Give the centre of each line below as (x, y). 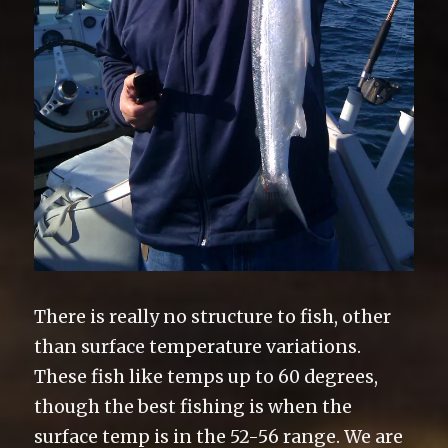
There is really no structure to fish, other (213, 316)
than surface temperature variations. (198, 346)
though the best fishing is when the (193, 406)
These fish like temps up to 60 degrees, (206, 376)
